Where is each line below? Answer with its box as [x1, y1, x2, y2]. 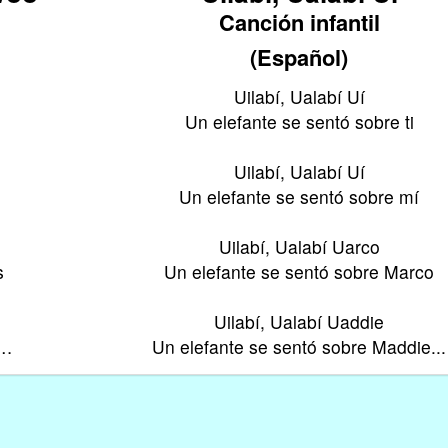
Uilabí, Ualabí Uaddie [214, 308, 385, 334]
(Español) [250, 40, 349, 73]
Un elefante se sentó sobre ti [184, 108, 414, 134]
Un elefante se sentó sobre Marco [164, 258, 435, 284]
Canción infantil [218, 5, 380, 38]
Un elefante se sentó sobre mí [179, 183, 420, 209]
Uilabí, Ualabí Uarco [218, 233, 380, 259]
